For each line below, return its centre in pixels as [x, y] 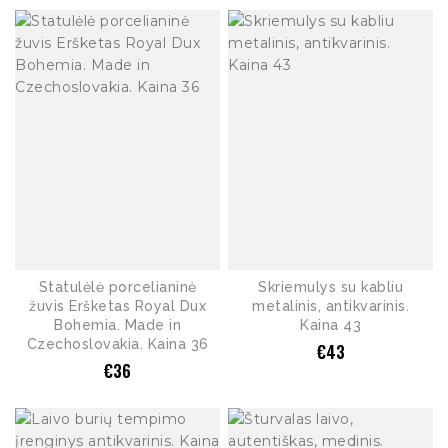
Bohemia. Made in [117, 324]
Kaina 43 [330, 324]
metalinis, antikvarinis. [330, 305]
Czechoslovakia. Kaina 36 [117, 343]
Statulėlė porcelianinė [117, 286]
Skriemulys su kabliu [330, 286]
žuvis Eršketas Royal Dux [117, 305]
